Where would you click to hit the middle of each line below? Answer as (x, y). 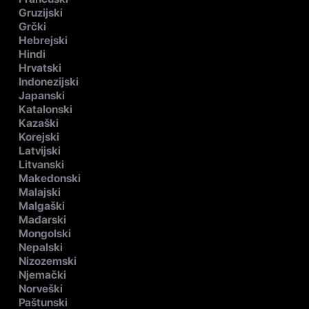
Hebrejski (43, 41)
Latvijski (40, 151)
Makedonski (50, 179)
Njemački (42, 275)
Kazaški (39, 123)
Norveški (41, 289)
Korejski (39, 137)
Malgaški (42, 206)
